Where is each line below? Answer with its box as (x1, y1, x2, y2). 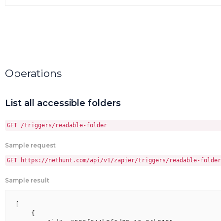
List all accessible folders (5, 98, 121, 109)
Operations (5, 67, 62, 79)
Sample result (5, 177, 49, 184)
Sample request (5, 142, 56, 149)
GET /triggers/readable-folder (7, 122, 107, 129)
